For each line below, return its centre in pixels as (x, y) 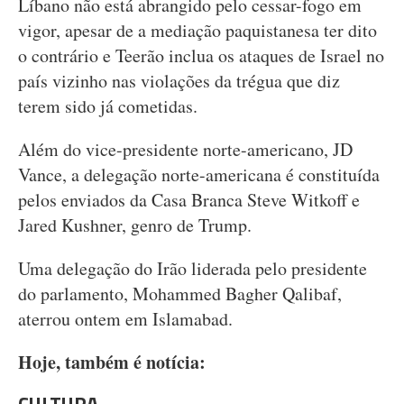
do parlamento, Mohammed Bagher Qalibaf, (180, 294)
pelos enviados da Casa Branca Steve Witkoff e (189, 200)
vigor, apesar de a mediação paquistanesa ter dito (197, 30)
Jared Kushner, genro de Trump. (135, 225)
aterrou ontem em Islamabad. (125, 319)
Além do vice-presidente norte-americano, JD (185, 149)
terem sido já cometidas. (108, 106)
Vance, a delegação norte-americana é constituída (199, 174)
